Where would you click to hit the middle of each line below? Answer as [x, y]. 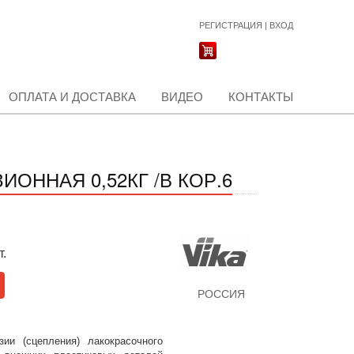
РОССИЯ [221, 294]
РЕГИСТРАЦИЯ [231, 25]
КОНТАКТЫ [261, 97]
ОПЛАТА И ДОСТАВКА [72, 97]
